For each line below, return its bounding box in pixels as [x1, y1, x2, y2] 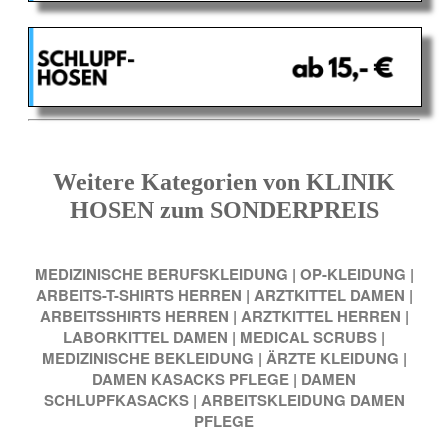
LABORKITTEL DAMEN [63, 325, 228, 348]
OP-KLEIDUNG [299, 262, 406, 285]
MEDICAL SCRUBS [240, 325, 377, 348]
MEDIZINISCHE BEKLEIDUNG [41, 346, 254, 369]
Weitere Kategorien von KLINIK [53, 169, 395, 196]
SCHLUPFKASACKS [43, 388, 189, 411]
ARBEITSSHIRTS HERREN [39, 304, 229, 327]
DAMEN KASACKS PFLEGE [92, 367, 289, 390]
